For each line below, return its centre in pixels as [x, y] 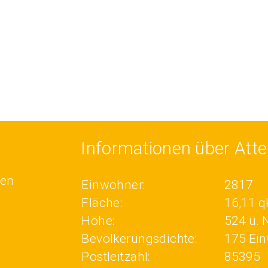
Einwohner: [113, 185]
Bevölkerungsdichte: [139, 239]
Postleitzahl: [116, 257]
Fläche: [102, 203]
